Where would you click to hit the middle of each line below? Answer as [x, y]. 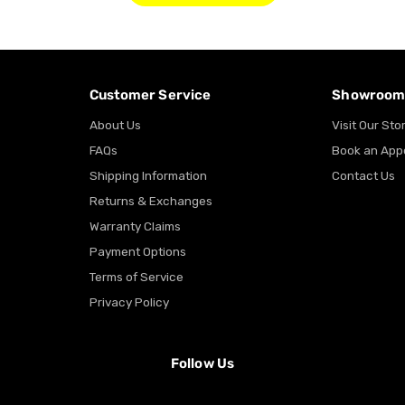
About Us [115, 125]
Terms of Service [136, 277]
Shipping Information [148, 176]
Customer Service [150, 95]
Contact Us [364, 176]
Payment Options [137, 252]
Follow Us [202, 364]
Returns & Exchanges [151, 201]
